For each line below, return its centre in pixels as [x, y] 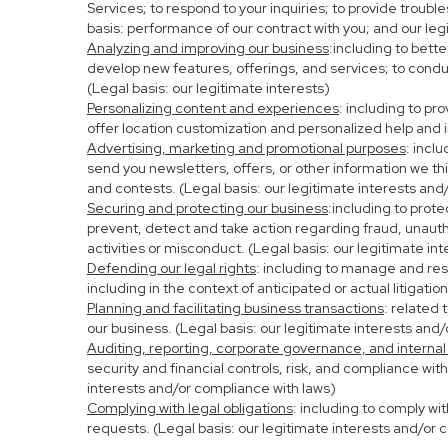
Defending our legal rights [171, 268]
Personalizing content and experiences [213, 108]
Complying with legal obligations [190, 408]
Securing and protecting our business [207, 208]
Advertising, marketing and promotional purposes [246, 148]
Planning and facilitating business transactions [235, 308]
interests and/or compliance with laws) [211, 388]
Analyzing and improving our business [208, 48]
